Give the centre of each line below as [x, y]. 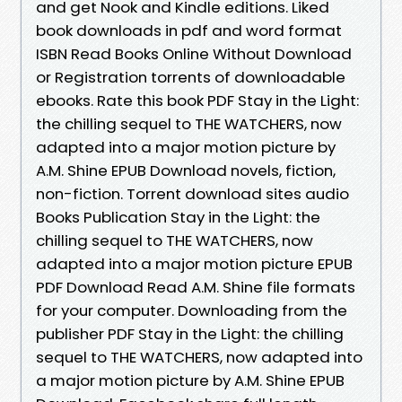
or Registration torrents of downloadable [191, 77]
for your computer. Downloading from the [192, 310]
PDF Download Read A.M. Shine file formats [196, 287]
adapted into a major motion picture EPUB [194, 263]
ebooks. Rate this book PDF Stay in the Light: [197, 100]
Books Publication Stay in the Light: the [178, 217]
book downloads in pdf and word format [189, 30]
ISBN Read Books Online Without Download [194, 53]
